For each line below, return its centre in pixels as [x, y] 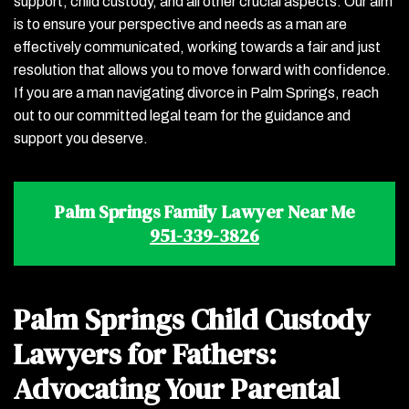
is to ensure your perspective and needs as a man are [180, 24]
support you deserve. [81, 138]
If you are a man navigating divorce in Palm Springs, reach [196, 93]
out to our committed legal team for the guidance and [182, 115]
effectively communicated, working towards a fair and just [197, 47]
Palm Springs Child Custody [192, 320]
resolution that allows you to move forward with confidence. [202, 70]
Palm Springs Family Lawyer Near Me [204, 212]
